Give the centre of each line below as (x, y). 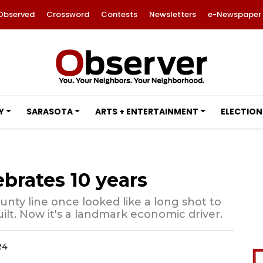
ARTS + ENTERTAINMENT (146, 112)
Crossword (68, 14)
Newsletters (172, 14)
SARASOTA (49, 112)
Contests (119, 14)
